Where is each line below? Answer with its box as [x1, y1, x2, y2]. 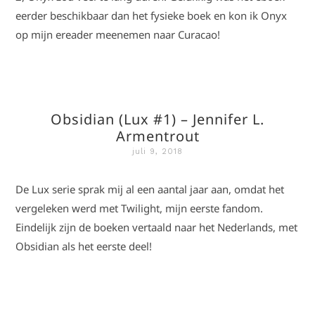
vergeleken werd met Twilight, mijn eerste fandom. [15, 201, 264, 215]
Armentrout [115, 127, 200, 146]
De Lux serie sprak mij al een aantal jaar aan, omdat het [15, 182, 285, 196]
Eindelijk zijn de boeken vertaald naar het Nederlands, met [15, 220, 298, 234]
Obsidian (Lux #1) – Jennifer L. [51, 110, 264, 129]
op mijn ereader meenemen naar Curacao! [15, 27, 221, 41]
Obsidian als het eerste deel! [15, 239, 153, 253]
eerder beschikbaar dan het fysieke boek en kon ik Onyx [15, 8, 288, 22]
